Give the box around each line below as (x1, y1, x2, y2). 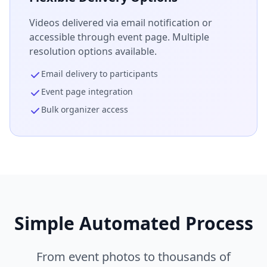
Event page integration (41, 86, 133, 97)
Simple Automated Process (14, 211, 253, 235)
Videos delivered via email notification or (29, 16, 212, 29)
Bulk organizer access (41, 104, 128, 115)
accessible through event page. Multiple (29, 30, 209, 44)
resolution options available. (29, 45, 157, 58)
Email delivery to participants (41, 68, 158, 79)
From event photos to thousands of (36, 249, 231, 265)
